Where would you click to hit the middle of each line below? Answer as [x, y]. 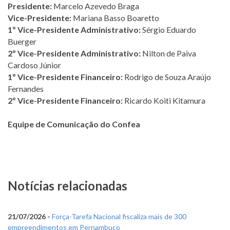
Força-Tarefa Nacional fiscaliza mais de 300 [119, 216]
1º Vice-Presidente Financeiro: [65, 76]
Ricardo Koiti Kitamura [164, 100]
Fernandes [26, 88]
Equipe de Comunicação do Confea [74, 124]
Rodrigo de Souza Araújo [167, 76]
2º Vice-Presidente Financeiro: [65, 100]
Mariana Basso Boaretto [115, 17]
